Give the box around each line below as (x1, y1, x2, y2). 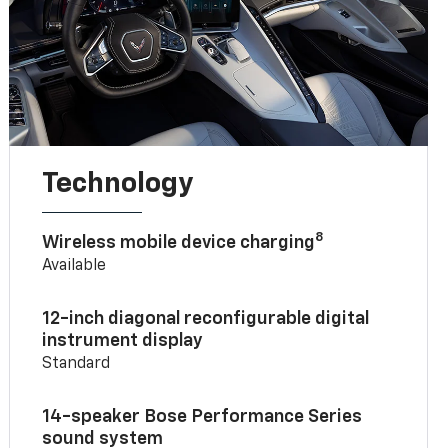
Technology (42, 169, 194, 198)
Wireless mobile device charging (42, 233, 316, 252)
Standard (42, 355, 111, 372)
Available (42, 257, 107, 274)
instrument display (42, 331, 204, 350)
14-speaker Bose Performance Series (42, 407, 363, 426)
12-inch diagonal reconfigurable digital (42, 309, 370, 328)
